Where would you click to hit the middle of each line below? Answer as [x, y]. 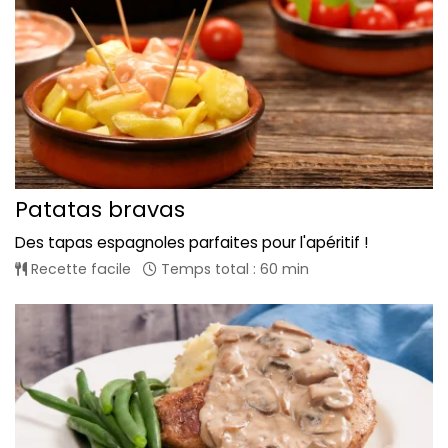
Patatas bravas [100, 210]
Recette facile [79, 269]
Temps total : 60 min [233, 269]
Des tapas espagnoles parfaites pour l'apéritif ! [191, 243]
